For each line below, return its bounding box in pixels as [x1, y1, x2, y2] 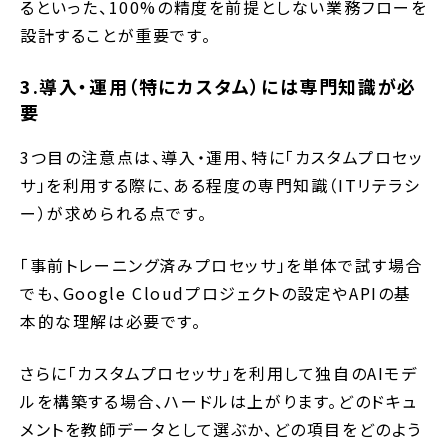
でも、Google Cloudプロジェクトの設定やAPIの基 [20, 281, 413, 306]
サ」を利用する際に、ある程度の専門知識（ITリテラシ [20, 173, 421, 198]
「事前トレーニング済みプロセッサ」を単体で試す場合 [20, 253, 424, 278]
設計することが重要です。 [20, 23, 212, 48]
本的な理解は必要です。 [20, 309, 202, 334]
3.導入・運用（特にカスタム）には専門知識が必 [20, 73, 417, 100]
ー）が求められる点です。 [20, 201, 208, 226]
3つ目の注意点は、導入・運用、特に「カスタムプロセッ [20, 145, 424, 170]
